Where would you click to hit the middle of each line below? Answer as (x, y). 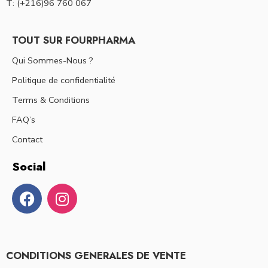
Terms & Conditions (51, 100)
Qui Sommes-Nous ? (53, 61)
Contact (27, 140)
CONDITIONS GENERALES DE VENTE (96, 256)
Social (29, 167)
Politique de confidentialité (64, 80)
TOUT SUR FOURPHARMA (74, 40)
